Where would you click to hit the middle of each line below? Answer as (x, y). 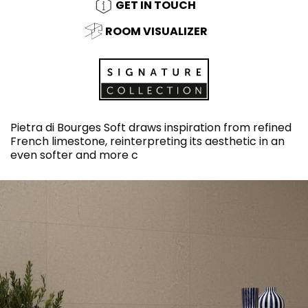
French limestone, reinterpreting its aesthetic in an (147, 141)
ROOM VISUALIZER (156, 31)
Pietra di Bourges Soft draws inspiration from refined (151, 127)
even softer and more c (74, 155)
